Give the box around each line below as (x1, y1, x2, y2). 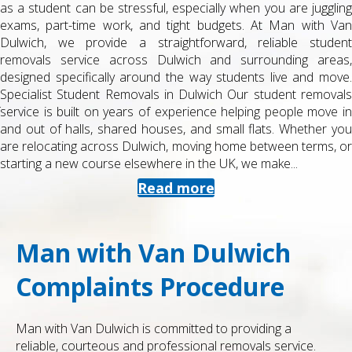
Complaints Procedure (16, 269, 284, 303)
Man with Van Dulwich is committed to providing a (16, 320, 291, 338)
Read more (137, 178, 214, 197)
